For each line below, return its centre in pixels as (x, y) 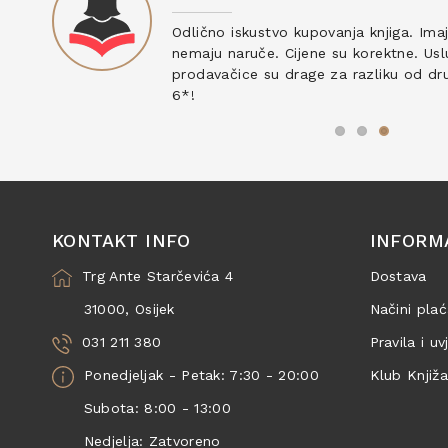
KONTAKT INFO (121, 240)
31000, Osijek (113, 309)
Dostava (398, 276)
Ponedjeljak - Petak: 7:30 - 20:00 (201, 375)
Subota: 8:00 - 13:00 (141, 408)
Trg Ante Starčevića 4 (158, 276)
